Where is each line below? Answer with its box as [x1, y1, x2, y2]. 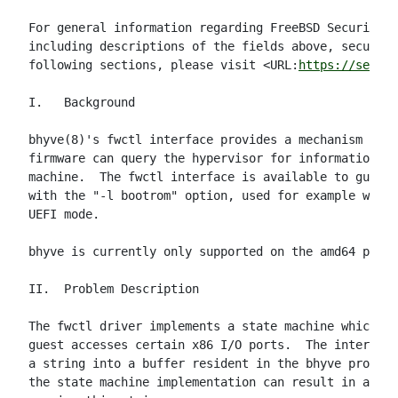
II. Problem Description [28, 282, 199, 296]
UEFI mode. [28, 207, 99, 221]
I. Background [28, 95, 135, 109]
